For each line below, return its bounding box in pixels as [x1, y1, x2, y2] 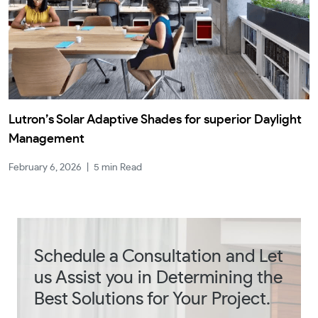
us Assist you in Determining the [34, 269, 283, 287]
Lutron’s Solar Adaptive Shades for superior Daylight [9, 114, 302, 126]
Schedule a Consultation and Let [34, 248, 283, 265]
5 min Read [94, 163, 142, 172]
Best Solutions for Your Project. [34, 290, 270, 308]
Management [9, 133, 84, 146]
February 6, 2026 [9, 163, 82, 172]
